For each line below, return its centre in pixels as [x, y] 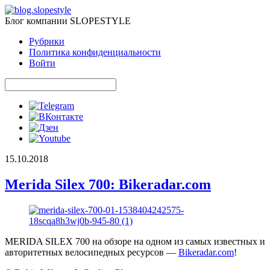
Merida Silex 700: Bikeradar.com [108, 184]
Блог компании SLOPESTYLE [68, 21]
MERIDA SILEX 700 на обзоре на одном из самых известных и [135, 241]
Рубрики [47, 41]
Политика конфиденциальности [95, 52]
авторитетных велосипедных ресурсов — [92, 252]
